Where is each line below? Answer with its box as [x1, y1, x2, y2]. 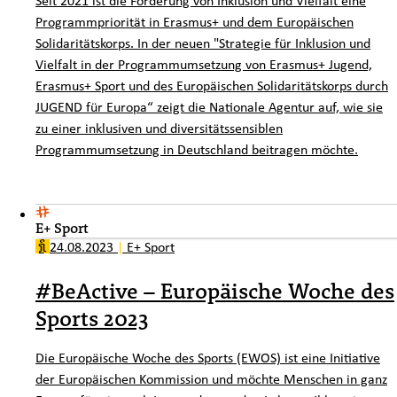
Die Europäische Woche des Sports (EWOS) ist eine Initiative [35, 347, 380, 368]
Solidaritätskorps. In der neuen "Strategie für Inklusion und [35, 32, 370, 52]
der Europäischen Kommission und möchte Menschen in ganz [35, 369, 387, 389]
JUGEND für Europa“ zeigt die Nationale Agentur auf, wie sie [35, 96, 383, 116]
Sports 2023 [35, 304, 148, 331]
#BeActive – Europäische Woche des [35, 276, 394, 304]
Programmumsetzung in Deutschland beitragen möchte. [35, 138, 358, 159]
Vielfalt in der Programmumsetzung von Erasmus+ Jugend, [35, 53, 372, 74]
